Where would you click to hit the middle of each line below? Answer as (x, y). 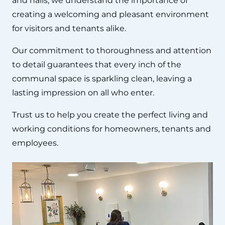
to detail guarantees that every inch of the (97, 64)
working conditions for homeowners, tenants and (111, 129)
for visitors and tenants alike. (69, 28)
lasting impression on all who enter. (83, 92)
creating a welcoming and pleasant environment (110, 14)
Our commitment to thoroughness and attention (112, 50)
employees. (35, 143)
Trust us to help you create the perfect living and (110, 115)
